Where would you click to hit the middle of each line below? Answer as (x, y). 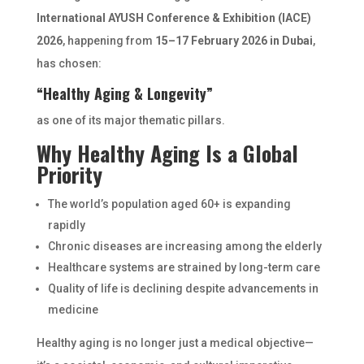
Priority (69, 174)
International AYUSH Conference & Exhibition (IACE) (173, 18)
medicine (73, 310)
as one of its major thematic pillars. (130, 120)
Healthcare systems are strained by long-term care (184, 267)
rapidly (66, 225)
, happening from (108, 41)
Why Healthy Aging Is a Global (167, 153)
